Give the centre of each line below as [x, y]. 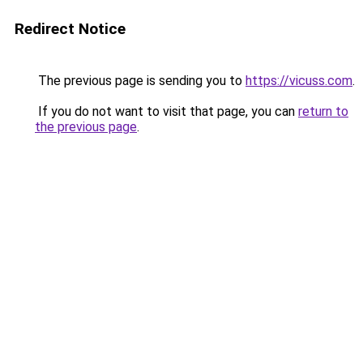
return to [323, 111]
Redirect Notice [70, 29]
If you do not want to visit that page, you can [167, 111]
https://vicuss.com [299, 81]
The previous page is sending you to [140, 81]
